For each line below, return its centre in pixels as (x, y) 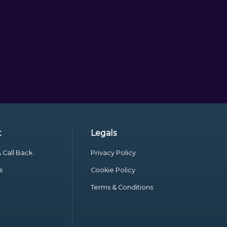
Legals (104, 133)
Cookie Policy (113, 170)
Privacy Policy (113, 153)
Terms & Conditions (122, 187)
